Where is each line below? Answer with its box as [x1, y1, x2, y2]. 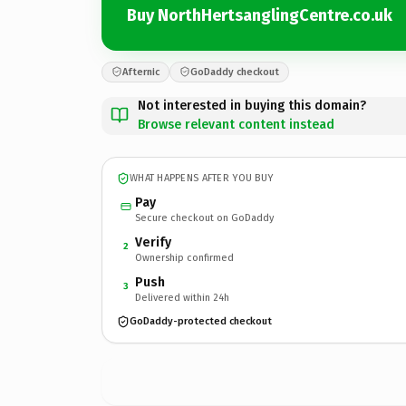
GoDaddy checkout [190, 65, 279, 78]
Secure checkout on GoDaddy [135, 211, 274, 224]
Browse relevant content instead [138, 116, 334, 132]
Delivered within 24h [135, 291, 229, 304]
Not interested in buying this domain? [138, 97, 366, 113]
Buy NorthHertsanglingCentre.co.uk [127, 5, 392, 25]
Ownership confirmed [135, 251, 234, 264]
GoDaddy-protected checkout [130, 315, 272, 327]
